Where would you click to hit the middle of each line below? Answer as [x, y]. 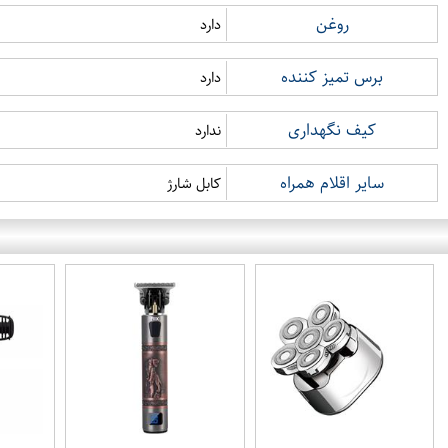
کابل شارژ [194, 183]
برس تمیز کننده [332, 77]
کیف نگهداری [332, 130]
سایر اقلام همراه [332, 183]
